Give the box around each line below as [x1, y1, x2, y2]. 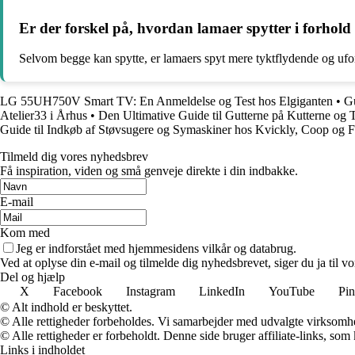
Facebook [53, 284, 102, 299]
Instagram [126, 284, 175, 299]
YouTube [269, 284, 315, 299]
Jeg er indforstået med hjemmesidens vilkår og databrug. [16, 242, 296, 256]
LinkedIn [199, 284, 245, 299]
